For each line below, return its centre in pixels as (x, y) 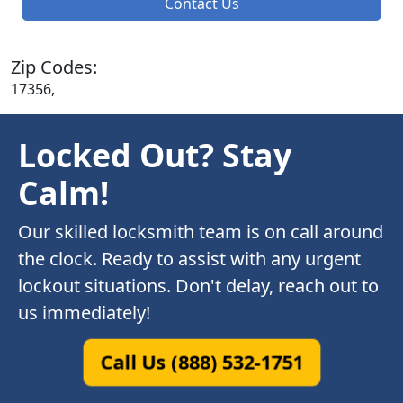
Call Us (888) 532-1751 (201, 363)
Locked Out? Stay (155, 155)
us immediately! (84, 313)
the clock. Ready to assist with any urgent (189, 259)
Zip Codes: (54, 67)
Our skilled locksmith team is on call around (201, 232)
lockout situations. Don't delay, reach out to (198, 286)
